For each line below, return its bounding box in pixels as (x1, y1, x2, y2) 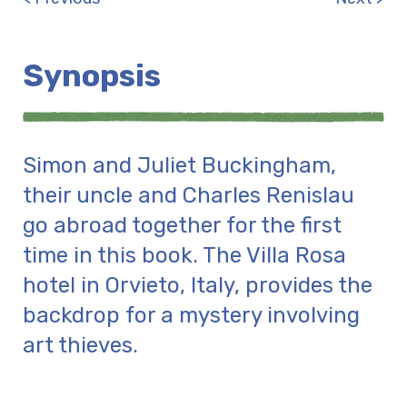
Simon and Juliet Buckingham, (23, 153, 336, 178)
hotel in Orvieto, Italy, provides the (23, 273, 372, 298)
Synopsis (23, 57, 161, 94)
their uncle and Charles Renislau (23, 183, 354, 208)
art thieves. (23, 333, 138, 358)
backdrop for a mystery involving (23, 303, 360, 328)
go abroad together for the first (23, 213, 342, 238)
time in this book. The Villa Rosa (23, 243, 346, 268)
